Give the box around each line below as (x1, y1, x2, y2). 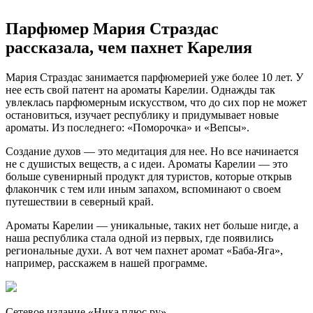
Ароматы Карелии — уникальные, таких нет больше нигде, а (6, 219, 298, 231)
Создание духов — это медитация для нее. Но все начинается (6, 145, 298, 157)
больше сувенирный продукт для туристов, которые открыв (6, 170, 292, 182)
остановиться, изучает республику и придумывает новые (6, 108, 279, 121)
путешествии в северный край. (6, 195, 154, 208)
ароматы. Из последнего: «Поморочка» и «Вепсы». (6, 121, 249, 133)
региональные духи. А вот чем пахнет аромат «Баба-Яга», (6, 244, 283, 256)
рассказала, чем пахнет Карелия (6, 38, 252, 57)
